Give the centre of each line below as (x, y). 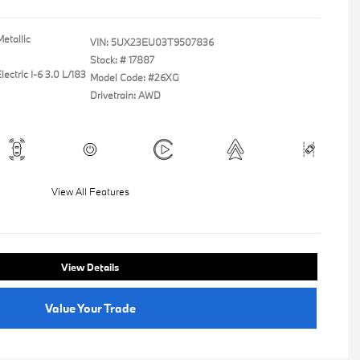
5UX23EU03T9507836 (162, 42)
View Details (90, 267)
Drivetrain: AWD (125, 95)
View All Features (90, 191)
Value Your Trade (90, 308)
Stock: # (108, 59)
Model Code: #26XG (135, 77)
